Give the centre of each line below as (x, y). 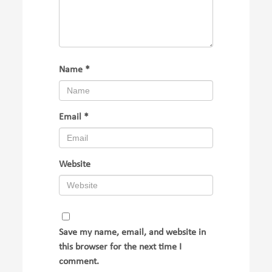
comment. (79, 262)
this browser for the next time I (121, 247)
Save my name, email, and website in (133, 233)
